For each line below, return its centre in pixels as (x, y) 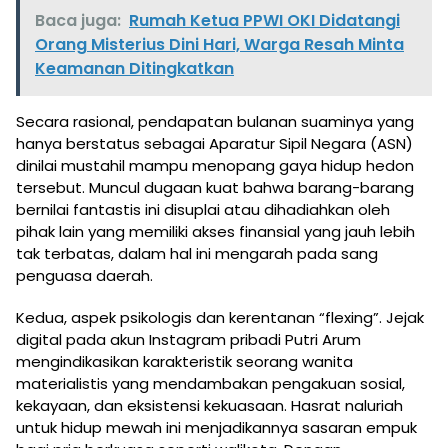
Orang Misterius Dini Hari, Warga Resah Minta (219, 44)
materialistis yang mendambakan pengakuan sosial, (210, 383)
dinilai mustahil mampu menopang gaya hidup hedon (215, 165)
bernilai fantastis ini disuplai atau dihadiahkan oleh (203, 209)
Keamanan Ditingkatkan (134, 68)
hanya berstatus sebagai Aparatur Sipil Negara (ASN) (214, 143)
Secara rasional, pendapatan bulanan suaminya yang (215, 121)
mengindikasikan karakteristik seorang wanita (184, 361)
